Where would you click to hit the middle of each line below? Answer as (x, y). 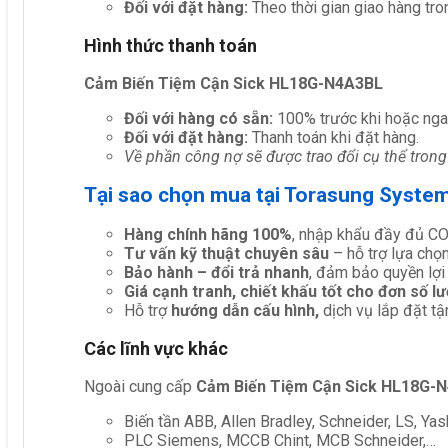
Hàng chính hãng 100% (208, 234)
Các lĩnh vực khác (156, 348)
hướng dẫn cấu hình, (247, 310)
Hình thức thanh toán (170, 45)
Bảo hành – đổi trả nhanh (216, 272)
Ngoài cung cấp (140, 386)
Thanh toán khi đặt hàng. (335, 137)
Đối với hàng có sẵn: (200, 118)
